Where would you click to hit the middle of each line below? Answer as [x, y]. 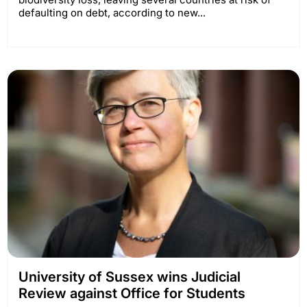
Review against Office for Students [132, 293]
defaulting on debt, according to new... [112, 13]
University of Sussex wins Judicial [130, 277]
